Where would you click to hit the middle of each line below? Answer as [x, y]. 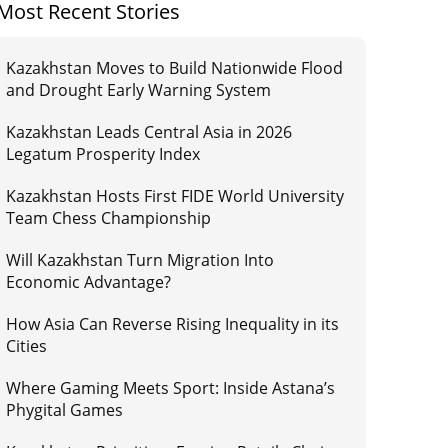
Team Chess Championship [111, 218]
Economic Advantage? [89, 282]
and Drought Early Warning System [139, 90]
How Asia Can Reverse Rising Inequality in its [173, 324]
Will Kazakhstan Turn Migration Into [140, 260]
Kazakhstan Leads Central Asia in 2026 [149, 132]
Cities [27, 346]
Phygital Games [65, 410]
